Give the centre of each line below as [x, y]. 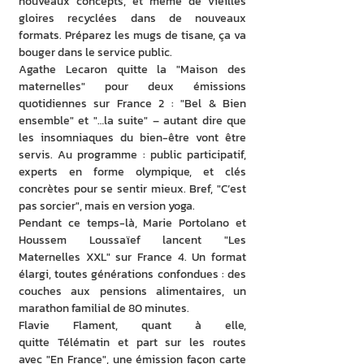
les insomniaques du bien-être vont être [132, 138]
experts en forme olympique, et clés [132, 172]
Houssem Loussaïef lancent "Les [132, 240]
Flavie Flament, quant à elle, [132, 325]
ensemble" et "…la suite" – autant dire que [132, 121]
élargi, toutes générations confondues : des [132, 274]
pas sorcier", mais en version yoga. [107, 206]
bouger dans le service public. [95, 52]
